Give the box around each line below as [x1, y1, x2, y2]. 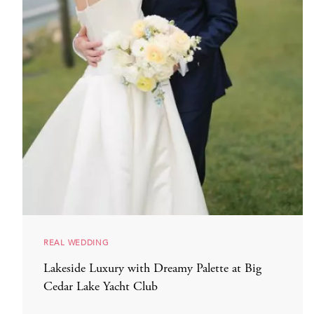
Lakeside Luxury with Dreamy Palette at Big [43, 263, 261, 276]
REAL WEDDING [43, 237, 109, 250]
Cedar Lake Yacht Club [43, 281, 158, 294]
